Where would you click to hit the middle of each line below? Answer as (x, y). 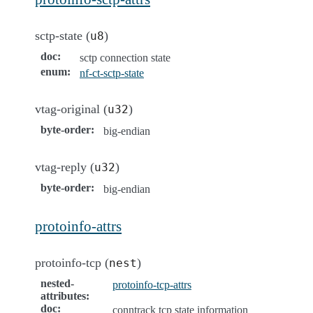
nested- (57, 283)
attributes (63, 296)
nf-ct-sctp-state (112, 73)
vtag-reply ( (65, 167)
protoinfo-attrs (78, 226)
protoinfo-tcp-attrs (152, 284)
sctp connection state (125, 57)
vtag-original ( (71, 109)
